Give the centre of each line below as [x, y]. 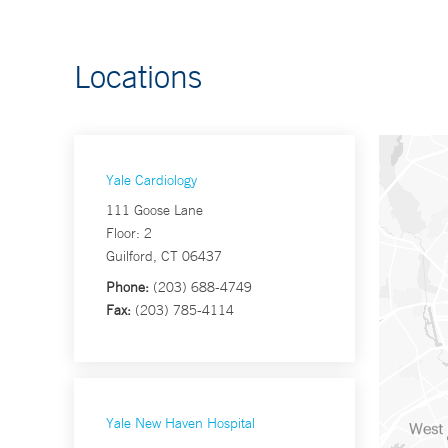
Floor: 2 [129, 233]
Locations [138, 76]
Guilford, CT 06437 [164, 256]
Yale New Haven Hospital [180, 423]
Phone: [127, 287]
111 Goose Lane [154, 210]
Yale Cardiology [151, 180]
